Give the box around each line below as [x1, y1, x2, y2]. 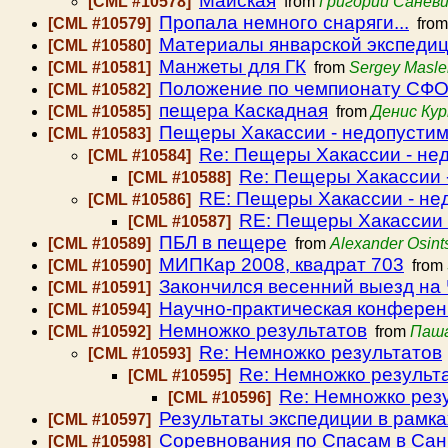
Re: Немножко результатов [199, 342, 442, 363]
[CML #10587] [128, 213, 235, 230]
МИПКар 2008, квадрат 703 [159, 254, 404, 275]
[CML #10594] [48, 301, 155, 318]
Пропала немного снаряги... [159, 12, 409, 33]
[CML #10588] [128, 169, 235, 186]
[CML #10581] [48, 59, 155, 76]
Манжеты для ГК [159, 56, 306, 77]
